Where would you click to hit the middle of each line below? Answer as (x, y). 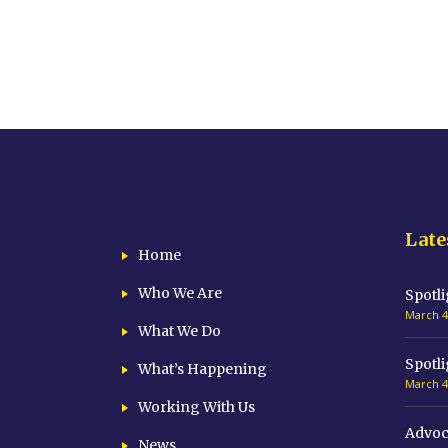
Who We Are (180, 293)
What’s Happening (202, 369)
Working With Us (196, 407)
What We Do (179, 331)
